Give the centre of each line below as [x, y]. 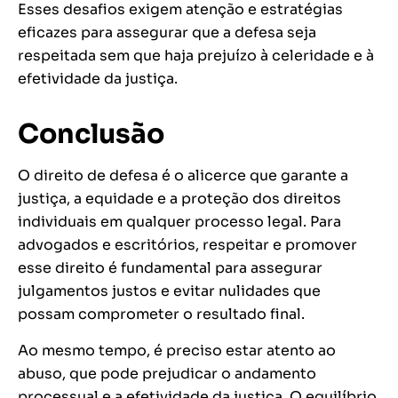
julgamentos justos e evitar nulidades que [169, 291]
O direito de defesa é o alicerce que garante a [183, 176]
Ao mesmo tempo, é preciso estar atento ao [177, 351]
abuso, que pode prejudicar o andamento [167, 374]
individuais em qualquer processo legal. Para [179, 222]
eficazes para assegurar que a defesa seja [167, 33]
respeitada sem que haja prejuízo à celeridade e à [196, 56]
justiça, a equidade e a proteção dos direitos [179, 199]
